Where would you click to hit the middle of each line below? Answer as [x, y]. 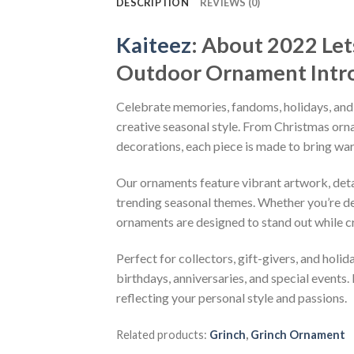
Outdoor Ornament [213, 72]
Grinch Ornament [298, 334]
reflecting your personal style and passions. [232, 298]
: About [229, 44]
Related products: [163, 334]
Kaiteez [154, 44]
